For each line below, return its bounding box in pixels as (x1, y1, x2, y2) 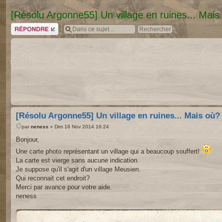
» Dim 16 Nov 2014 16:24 (49, 123, 109, 129)
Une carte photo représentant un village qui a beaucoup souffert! (16, 147, 202, 155)
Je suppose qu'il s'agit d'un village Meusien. (16, 165, 141, 173)
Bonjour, (16, 135, 39, 143)
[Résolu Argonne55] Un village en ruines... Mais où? (16, 111, 220, 120)
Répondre (11, 22, 35, 29)
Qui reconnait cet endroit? (16, 174, 90, 182)
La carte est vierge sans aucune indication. (16, 156, 139, 164)
